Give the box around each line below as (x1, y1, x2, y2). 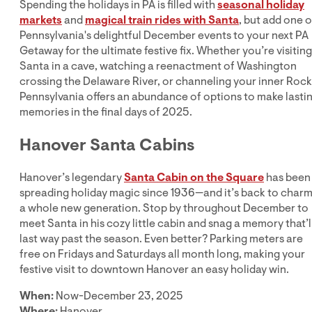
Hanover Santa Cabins (19, 134, 195, 157)
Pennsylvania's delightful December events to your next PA (19, 28, 309, 44)
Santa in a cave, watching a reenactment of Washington (19, 58, 297, 75)
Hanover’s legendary (19, 170, 124, 186)
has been (264, 170, 311, 186)
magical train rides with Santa (85, 13, 239, 29)
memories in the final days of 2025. (19, 104, 192, 120)
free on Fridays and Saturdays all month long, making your (19, 247, 305, 263)
